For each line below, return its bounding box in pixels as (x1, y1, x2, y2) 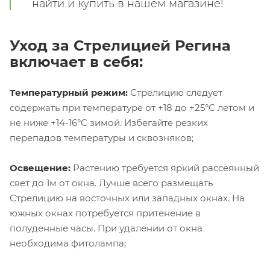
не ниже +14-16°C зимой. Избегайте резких (10, 116, 208, 128)
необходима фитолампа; (10, 237, 126, 249)
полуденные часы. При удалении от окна (10, 222, 202, 234)
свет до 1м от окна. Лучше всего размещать (10, 177, 213, 189)
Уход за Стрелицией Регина (10, 36, 231, 54)
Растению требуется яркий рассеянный (73, 162, 259, 174)
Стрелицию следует (128, 86, 222, 98)
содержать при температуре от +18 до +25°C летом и (10, 101, 254, 113)
